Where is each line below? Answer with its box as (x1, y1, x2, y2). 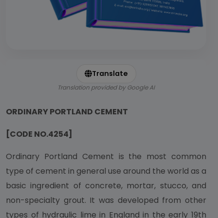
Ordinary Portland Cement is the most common (6, 151, 206, 162)
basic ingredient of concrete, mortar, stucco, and (6, 180, 206, 191)
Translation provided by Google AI (57, 83, 155, 91)
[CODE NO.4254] (6, 128, 74, 140)
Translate (91, 69, 128, 78)
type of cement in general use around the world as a (6, 165, 206, 177)
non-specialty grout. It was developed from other (6, 195, 206, 206)
